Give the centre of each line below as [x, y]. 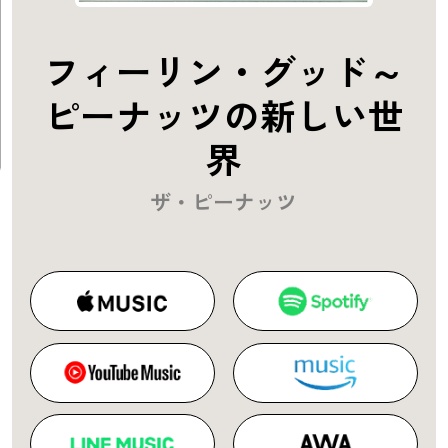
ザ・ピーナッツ [224, 201]
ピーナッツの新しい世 [223, 114]
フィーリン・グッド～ [223, 70]
